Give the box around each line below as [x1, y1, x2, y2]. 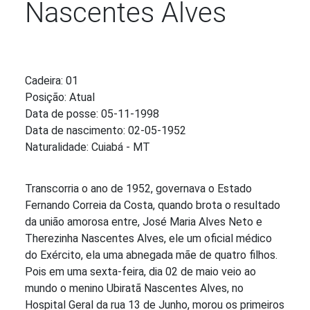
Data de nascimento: [25, 124, 128, 138]
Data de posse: [25, 107, 101, 121]
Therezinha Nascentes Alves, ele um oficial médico [25, 232, 272, 246]
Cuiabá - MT [91, 140, 150, 154]
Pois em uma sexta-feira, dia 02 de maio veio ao [25, 265, 256, 279]
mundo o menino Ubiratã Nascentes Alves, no [25, 282, 244, 295]
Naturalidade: [25, 140, 91, 154]
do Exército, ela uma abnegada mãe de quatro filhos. [25, 248, 277, 262]
